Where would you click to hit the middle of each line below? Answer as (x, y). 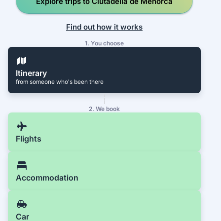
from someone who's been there (60, 82)
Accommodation (47, 178)
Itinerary (31, 73)
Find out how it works (105, 27)
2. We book (105, 109)
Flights (29, 139)
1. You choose (105, 43)
